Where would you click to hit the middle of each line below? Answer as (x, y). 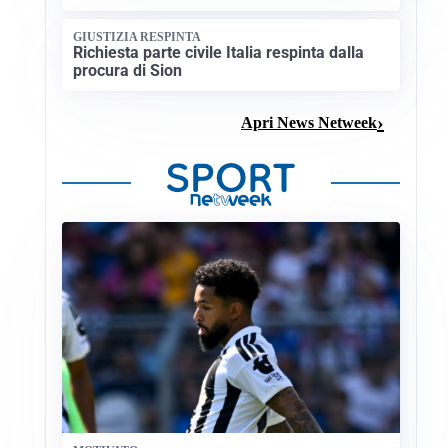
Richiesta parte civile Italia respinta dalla (219, 52)
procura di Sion (128, 70)
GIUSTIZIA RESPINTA (137, 37)
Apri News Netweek (309, 122)
